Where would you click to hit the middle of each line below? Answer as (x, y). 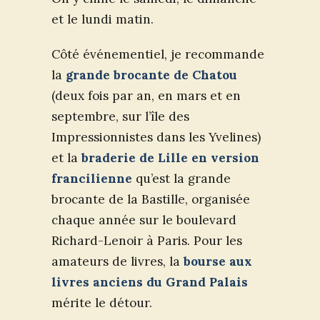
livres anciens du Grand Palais (150, 282)
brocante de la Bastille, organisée (151, 199)
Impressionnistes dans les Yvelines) (156, 137)
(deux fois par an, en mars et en (146, 95)
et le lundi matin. (102, 19)
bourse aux (218, 261)
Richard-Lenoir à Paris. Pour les (147, 240)
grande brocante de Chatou (151, 75)
